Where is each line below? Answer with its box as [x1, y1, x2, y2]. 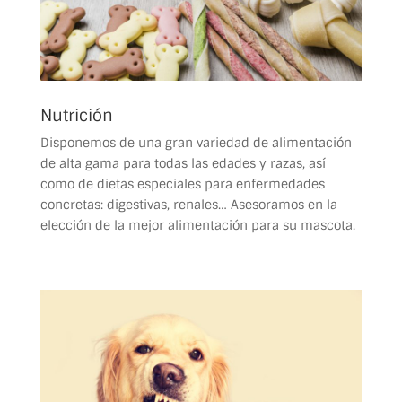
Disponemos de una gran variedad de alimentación [39, 134, 352, 151]
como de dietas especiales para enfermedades [39, 175, 325, 192]
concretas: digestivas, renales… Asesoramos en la [39, 196, 337, 213]
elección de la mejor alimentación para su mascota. [39, 216, 355, 233]
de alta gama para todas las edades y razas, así [39, 154, 326, 171]
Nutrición [39, 104, 113, 127]
